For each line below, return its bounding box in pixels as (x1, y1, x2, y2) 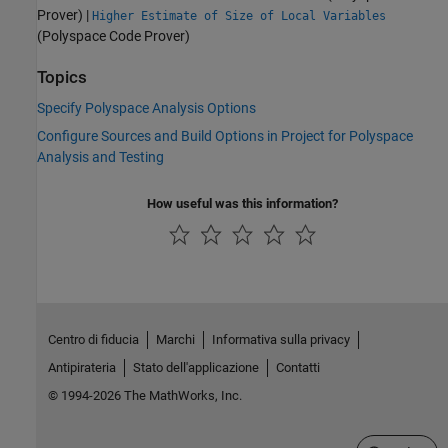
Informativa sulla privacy (211, 331, 350, 347)
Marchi (155, 331, 195, 347)
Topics (37, 67, 87, 87)
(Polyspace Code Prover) (37, 27, 190, 44)
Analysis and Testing (37, 149, 164, 166)
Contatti (275, 359, 320, 375)
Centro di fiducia (47, 331, 139, 347)
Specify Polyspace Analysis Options (37, 100, 256, 117)
